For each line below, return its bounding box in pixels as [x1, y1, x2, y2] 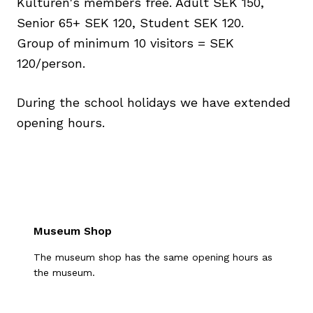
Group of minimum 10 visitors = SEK [17, 36, 234, 51]
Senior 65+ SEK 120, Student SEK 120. [17, 15, 244, 31]
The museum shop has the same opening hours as [34, 252, 272, 263]
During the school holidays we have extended [17, 95, 291, 110]
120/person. [17, 56, 85, 71]
